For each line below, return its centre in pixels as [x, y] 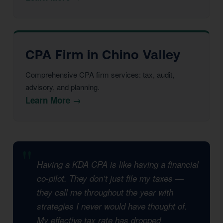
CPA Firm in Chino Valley [103, 55]
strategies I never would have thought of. [112, 206]
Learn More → [53, 100]
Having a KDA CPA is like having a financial [118, 164]
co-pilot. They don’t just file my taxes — [110, 178]
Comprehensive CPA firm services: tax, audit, [100, 74]
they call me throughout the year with [105, 192]
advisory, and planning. [62, 87]
